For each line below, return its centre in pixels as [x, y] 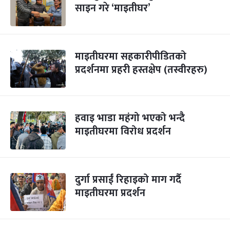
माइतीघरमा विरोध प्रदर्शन [123, 131]
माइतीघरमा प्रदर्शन [110, 193]
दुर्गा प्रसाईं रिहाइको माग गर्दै [128, 180]
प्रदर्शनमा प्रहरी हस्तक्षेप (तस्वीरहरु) [141, 70]
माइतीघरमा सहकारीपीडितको [131, 56]
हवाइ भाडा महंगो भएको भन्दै [130, 118]
